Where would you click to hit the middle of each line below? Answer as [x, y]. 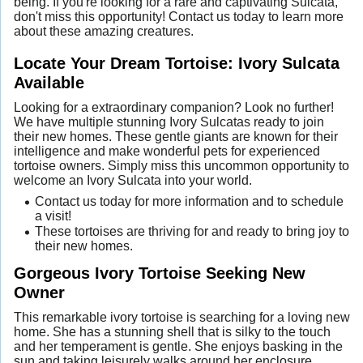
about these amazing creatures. [104, 31]
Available [49, 82]
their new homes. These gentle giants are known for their [176, 136]
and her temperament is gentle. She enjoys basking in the [178, 346]
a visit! [53, 216]
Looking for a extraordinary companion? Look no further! [174, 107]
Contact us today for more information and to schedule [189, 201]
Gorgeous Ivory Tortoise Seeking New [160, 273]
